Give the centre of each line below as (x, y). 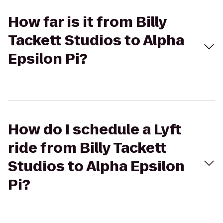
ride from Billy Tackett (87, 148)
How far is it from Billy (87, 22)
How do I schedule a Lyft (95, 130)
